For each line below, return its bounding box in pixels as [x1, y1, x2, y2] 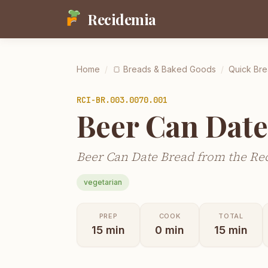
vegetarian [84, 177, 122, 187]
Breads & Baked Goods [123, 64, 216, 74]
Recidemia [87, 10, 156, 29]
